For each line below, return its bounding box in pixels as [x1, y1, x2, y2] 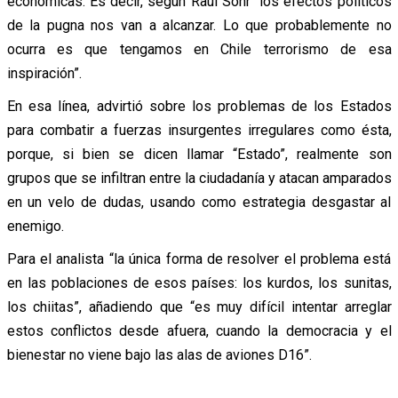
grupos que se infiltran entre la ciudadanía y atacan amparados [6, 169, 392, 187]
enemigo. [6, 217, 64, 235]
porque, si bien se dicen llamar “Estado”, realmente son [6, 145, 392, 163]
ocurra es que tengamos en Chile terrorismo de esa [6, 40, 392, 58]
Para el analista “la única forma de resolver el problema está [6, 250, 392, 267]
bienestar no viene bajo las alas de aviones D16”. [6, 346, 312, 363]
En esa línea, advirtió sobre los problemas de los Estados [6, 97, 392, 115]
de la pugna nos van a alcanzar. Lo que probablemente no [6, 16, 392, 34]
